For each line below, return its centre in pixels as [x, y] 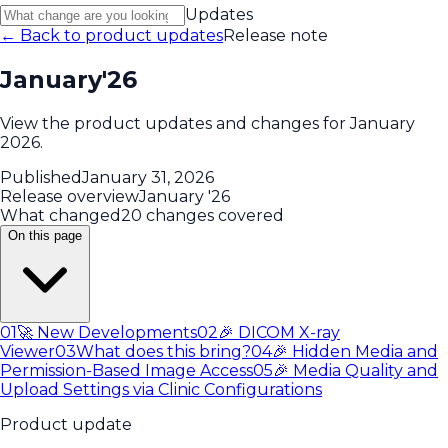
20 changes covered [202, 215]
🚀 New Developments [107, 332]
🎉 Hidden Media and [355, 351]
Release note [275, 35]
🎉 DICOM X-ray [279, 332]
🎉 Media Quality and [355, 370]
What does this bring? [163, 351]
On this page [45, 235]
